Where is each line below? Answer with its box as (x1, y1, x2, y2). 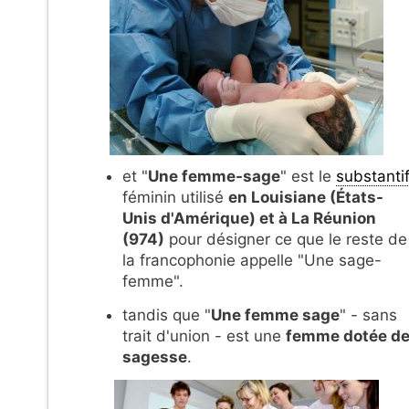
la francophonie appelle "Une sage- (122, 251, 382, 270)
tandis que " (122, 305, 211, 324)
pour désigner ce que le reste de (164, 230, 407, 249)
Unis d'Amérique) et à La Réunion (122, 209, 376, 228)
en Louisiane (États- (228, 188, 383, 207)
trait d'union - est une (122, 326, 286, 345)
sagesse (122, 347, 187, 366)
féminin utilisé (122, 188, 228, 207)
